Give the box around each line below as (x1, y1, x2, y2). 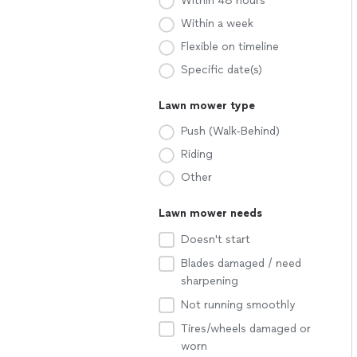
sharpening (181, 274, 238, 288)
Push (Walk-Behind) (181, 124, 280, 138)
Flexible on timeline (181, 40, 279, 53)
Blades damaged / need (181, 257, 301, 270)
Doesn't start (181, 233, 250, 246)
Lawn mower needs (159, 206, 262, 220)
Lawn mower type (159, 99, 255, 112)
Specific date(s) (181, 63, 262, 76)
